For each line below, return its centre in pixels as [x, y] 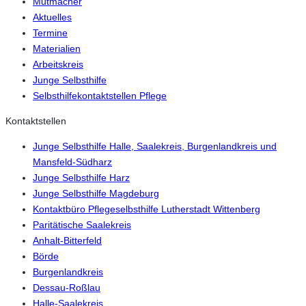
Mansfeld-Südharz [72, 162]
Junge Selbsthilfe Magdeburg [96, 194]
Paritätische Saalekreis [82, 225]
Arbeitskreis [58, 64]
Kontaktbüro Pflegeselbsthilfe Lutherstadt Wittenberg [147, 209]
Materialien [57, 48]
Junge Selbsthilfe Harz [81, 178]
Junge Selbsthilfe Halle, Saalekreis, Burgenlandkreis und [155, 147]
